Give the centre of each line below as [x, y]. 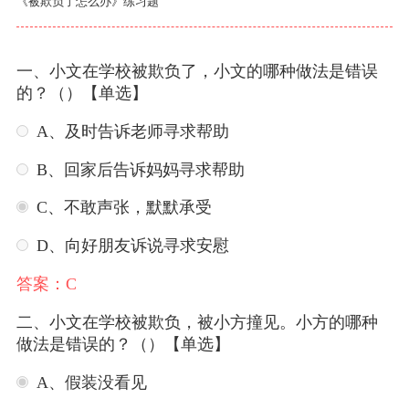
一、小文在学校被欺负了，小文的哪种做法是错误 [197, 71]
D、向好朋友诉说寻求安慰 [132, 246]
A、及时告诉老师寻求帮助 [132, 131]
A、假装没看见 [91, 383]
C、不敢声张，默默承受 [124, 208]
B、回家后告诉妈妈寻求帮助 [140, 169]
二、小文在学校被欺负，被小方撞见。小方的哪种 [197, 323]
